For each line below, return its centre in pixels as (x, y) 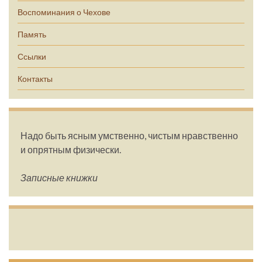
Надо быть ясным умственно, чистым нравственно (129, 136)
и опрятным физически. (71, 150)
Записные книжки (59, 178)
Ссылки (32, 57)
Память (32, 35)
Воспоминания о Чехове (64, 12)
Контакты (35, 79)
